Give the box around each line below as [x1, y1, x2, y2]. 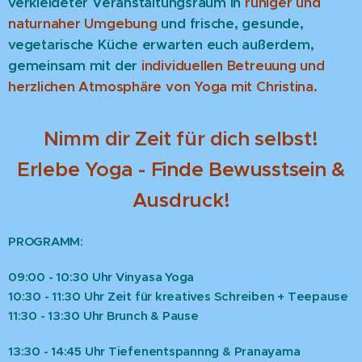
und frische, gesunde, [157, 15, 304, 33]
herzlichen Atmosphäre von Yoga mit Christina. [8, 78, 318, 96]
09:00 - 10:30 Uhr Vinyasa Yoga [8, 269, 195, 285]
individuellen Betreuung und [141, 57, 325, 75]
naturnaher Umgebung [8, 15, 158, 33]
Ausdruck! [132, 187, 230, 213]
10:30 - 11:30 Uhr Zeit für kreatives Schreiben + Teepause [8, 288, 349, 305]
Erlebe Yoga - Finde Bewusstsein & [16, 157, 346, 183]
